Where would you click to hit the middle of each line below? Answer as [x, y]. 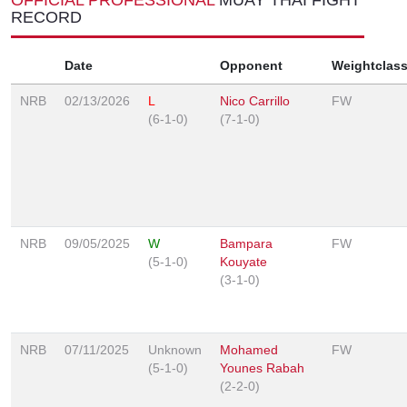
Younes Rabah [262, 367]
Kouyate [243, 261]
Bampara [246, 243]
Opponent [251, 65]
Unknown [175, 349]
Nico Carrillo [255, 100]
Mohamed [249, 349]
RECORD [46, 17]
